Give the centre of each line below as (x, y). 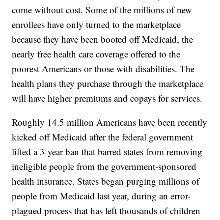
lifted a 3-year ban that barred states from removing (107, 152)
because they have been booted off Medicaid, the (103, 39)
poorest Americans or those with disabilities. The (103, 69)
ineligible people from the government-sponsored (104, 166)
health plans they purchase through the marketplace (108, 83)
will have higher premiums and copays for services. (107, 98)
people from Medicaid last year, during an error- (101, 196)
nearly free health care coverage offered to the (96, 54)
